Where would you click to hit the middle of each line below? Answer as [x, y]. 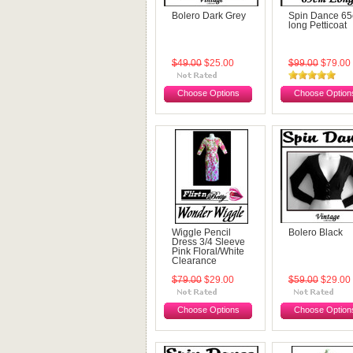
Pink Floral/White [208, 251]
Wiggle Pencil [201, 232]
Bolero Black [316, 232]
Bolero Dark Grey [209, 16]
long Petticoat [318, 25]
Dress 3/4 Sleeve [208, 242]
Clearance [194, 261]
